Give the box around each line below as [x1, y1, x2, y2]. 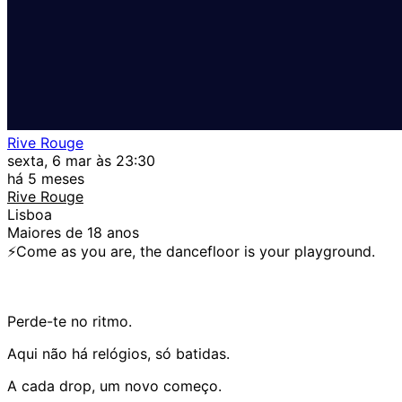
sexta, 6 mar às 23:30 [7, 151, 155, 170]
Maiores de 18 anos [7, 223, 139, 241]
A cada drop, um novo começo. [7, 376, 222, 395]
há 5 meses [7, 169, 84, 188]
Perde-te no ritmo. [7, 311, 132, 330]
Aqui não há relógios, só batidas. [7, 344, 230, 363]
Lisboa [7, 205, 52, 223]
